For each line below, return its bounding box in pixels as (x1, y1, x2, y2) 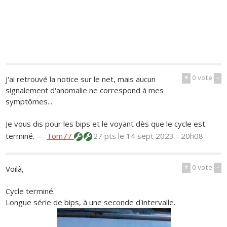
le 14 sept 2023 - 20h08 (118, 130, 204, 141)
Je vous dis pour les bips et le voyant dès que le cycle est (6, 118, 206, 129)
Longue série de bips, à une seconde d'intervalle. (6, 197, 176, 207)
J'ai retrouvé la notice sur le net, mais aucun (6, 73, 156, 84)
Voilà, (6, 163, 24, 174)
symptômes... (6, 96, 53, 106)
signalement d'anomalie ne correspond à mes (6, 85, 164, 95)
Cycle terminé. (6, 185, 55, 196)
